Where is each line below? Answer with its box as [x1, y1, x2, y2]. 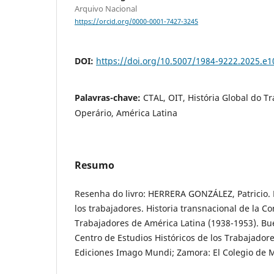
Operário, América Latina [75, 107, 177, 119]
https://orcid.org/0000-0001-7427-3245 [75, 17, 198, 26]
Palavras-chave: [75, 92, 143, 104]
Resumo [75, 158, 114, 172]
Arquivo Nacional [75, 2, 137, 14]
